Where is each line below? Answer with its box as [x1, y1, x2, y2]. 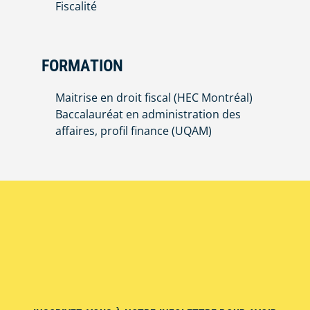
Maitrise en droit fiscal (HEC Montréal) [55, 90, 253, 106]
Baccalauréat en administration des [55, 107, 241, 122]
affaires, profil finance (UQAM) [55, 123, 212, 139]
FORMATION [42, 56, 124, 76]
